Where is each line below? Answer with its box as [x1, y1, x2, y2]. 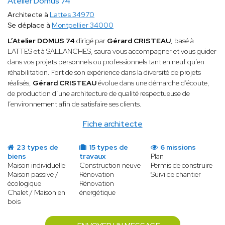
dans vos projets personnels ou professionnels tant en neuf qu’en [8, 57, 204, 67]
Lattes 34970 [50, 10, 94, 20]
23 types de [15, 143, 58, 152]
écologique [8, 179, 41, 188]
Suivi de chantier [151, 170, 201, 179]
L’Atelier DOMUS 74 [8, 36, 76, 46]
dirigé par [76, 36, 107, 46]
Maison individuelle [8, 161, 65, 170]
